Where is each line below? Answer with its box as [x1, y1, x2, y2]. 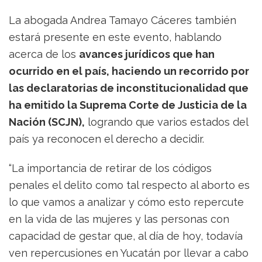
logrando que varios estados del [85, 116, 248, 129]
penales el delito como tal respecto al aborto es [9, 179, 250, 192]
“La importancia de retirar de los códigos [9, 162, 212, 175]
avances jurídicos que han [79, 48, 215, 61]
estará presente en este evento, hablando [9, 31, 222, 44]
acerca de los [9, 48, 79, 61]
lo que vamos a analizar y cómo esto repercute [9, 196, 244, 209]
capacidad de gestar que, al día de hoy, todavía [9, 230, 243, 243]
